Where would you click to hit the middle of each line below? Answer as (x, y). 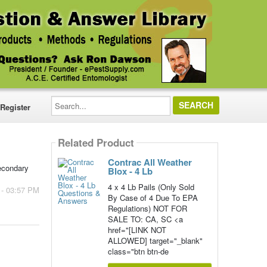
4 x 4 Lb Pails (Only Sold (151, 187)
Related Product (96, 143)
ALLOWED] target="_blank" (155, 240)
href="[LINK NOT (137, 230)
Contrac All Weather (150, 162)
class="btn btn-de (138, 251)
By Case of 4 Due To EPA (153, 198)
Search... (66, 99)
